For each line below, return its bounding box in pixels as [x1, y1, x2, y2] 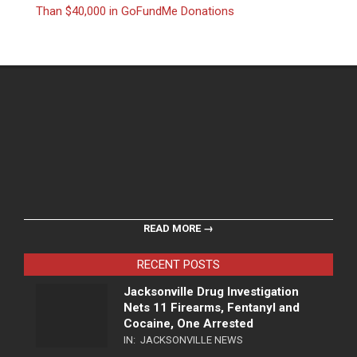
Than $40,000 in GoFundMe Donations [36, 4, 234, 19]
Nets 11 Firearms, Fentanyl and [124, 300, 300, 316]
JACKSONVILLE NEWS [140, 334, 243, 347]
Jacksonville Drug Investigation [124, 284, 299, 300]
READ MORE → [143, 222, 214, 235]
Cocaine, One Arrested [124, 316, 253, 331]
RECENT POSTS [137, 257, 220, 273]
